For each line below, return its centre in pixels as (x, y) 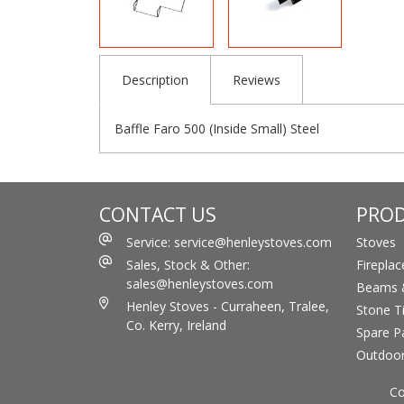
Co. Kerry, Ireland (176, 325)
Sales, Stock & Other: (188, 264)
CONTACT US (158, 214)
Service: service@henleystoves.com (229, 242)
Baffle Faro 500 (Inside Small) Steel (217, 128)
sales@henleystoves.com (200, 283)
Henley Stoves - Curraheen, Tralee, (228, 306)
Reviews (257, 79)
